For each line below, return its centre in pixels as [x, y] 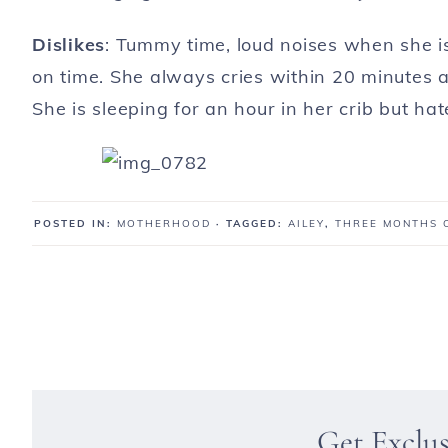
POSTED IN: [75, 223]
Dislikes [68, 44]
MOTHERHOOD [164, 223]
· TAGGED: [252, 223]
